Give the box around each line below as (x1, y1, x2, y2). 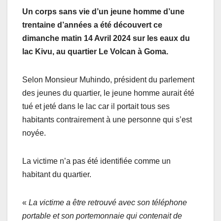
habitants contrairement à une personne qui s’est (22, 115, 192, 124)
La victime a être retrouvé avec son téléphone (29, 198, 187, 207)
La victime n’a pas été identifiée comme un (22, 157, 171, 166)
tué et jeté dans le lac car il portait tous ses (22, 102, 170, 111)
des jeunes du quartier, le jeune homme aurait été (22, 89, 194, 98)
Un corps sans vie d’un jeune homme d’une (22, 7, 184, 16)
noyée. (22, 129, 46, 138)
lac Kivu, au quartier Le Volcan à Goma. (22, 47, 168, 56)
